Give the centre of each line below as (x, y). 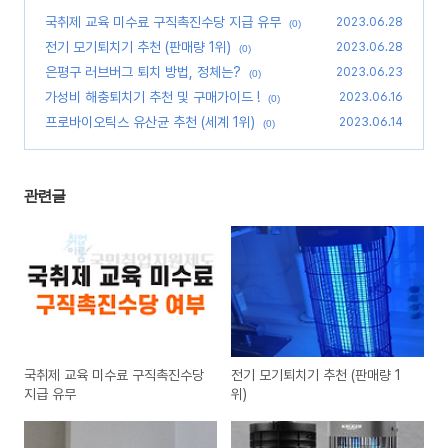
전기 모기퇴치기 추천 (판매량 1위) (138, 47)
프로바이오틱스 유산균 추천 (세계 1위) (150, 122)
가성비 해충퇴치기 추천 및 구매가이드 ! (152, 97)
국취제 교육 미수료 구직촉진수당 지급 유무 (163, 22)
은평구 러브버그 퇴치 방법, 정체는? (143, 72)
